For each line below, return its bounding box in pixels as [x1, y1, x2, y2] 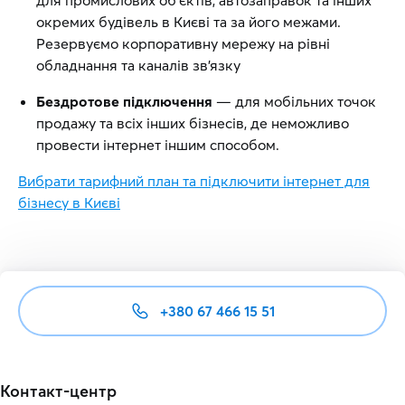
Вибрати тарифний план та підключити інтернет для [18, 172, 370, 190]
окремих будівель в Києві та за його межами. [36, 13, 341, 31]
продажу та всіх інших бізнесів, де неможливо [36, 114, 349, 132]
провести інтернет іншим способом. [36, 136, 279, 154]
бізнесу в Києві [18, 193, 120, 212]
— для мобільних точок [212, 92, 376, 110]
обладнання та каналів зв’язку [36, 56, 240, 74]
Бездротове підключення [36, 92, 212, 110]
